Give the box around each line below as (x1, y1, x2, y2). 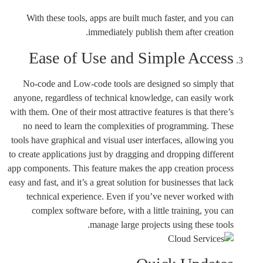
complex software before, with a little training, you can (32, 205, 234, 215)
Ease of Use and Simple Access (29, 48, 234, 67)
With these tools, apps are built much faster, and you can (26, 13, 234, 23)
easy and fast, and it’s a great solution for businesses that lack (9, 177, 234, 187)
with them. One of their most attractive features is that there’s (10, 106, 234, 117)
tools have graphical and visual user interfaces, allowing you (11, 134, 234, 145)
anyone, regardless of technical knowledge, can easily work (14, 92, 234, 103)
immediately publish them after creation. (88, 27, 234, 38)
